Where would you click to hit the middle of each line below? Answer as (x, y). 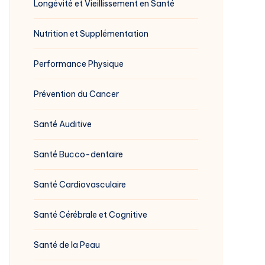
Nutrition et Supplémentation (91, 33)
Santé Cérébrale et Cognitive (91, 214)
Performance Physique (79, 64)
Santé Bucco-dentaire (78, 154)
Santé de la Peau (67, 245)
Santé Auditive (63, 124)
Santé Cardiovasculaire (80, 184)
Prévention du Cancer (76, 94)
